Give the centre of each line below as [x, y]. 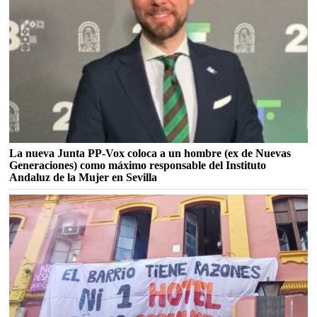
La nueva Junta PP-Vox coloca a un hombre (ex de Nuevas [150, 153]
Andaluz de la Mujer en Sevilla [83, 177]
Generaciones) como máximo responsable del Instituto [138, 165]
